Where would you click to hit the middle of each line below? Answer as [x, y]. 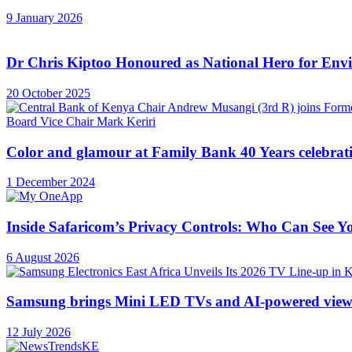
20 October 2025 [48, 93]
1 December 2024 [51, 182]
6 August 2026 [43, 257]
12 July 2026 [38, 332]
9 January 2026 [44, 18]
